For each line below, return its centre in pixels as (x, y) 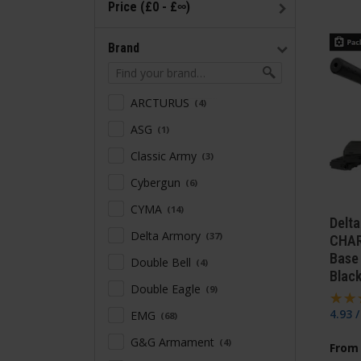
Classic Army (165, 156)
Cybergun (157, 182)
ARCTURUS (162, 102)
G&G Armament (174, 342)
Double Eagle (167, 288)
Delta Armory (167, 235)
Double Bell (162, 262)
